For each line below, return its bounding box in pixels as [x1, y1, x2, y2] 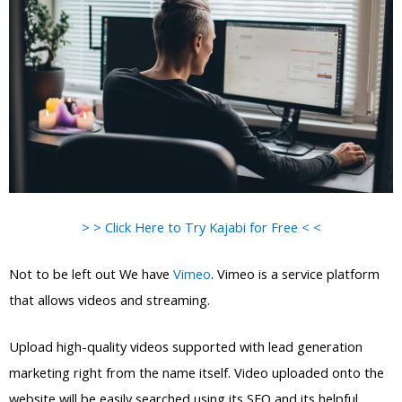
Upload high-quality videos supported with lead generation [9, 337, 363, 356]
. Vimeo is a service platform [211, 265, 380, 284]
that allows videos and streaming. [9, 291, 210, 310]
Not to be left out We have [9, 265, 173, 284]
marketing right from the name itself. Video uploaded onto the [9, 363, 384, 382]
